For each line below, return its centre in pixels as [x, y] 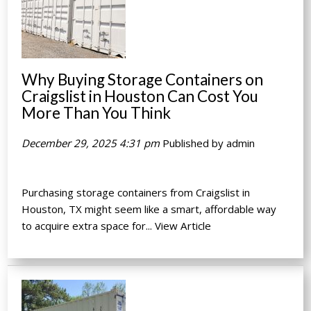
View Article [183, 225]
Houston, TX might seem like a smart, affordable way [149, 209]
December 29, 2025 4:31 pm [91, 143]
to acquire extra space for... [89, 225]
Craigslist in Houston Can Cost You [140, 96]
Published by [195, 143]
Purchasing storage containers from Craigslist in [136, 192]
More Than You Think [96, 113]
